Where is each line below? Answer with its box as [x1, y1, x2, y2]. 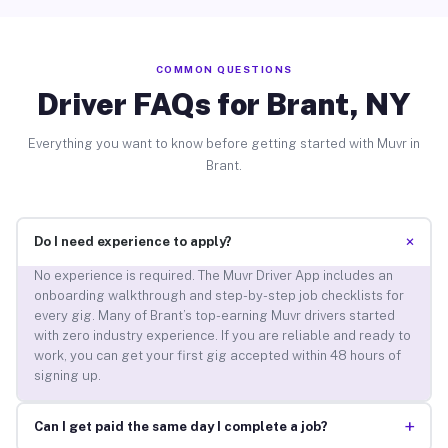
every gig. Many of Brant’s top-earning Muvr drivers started [33, 308, 395, 324]
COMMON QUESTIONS [155, 62, 293, 75]
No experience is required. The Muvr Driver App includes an [33, 268, 393, 284]
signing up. [33, 368, 101, 384]
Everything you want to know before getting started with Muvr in [28, 135, 420, 151]
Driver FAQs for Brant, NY [37, 85, 411, 122]
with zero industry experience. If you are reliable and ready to [33, 328, 411, 344]
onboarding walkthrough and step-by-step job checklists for [33, 288, 404, 304]
